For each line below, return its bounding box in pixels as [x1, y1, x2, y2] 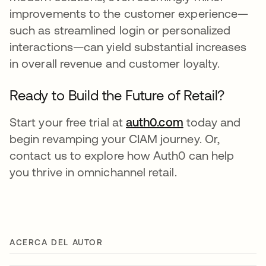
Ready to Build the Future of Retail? [9, 87, 225, 104]
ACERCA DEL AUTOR [9, 237, 103, 248]
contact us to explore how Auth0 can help [9, 148, 235, 163]
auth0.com [126, 115, 183, 129]
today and [183, 115, 241, 129]
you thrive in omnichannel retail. [9, 165, 177, 179]
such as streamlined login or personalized [9, 23, 231, 37]
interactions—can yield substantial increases [9, 40, 247, 54]
